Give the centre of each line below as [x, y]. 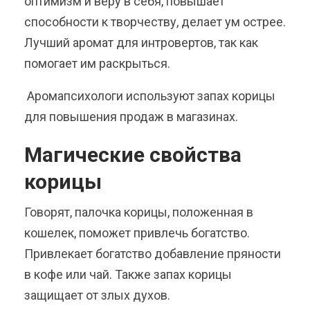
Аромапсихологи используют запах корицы [150, 95]
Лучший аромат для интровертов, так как [141, 42]
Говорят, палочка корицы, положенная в [139, 212]
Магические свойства [133, 154]
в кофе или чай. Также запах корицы [128, 274]
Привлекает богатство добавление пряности [153, 253]
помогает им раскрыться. [97, 63]
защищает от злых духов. [97, 295]
